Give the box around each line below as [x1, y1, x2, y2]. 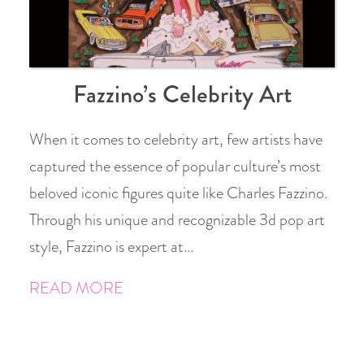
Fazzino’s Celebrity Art [72, 76, 292, 112]
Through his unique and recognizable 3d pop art [29, 208, 325, 232]
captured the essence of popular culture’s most [29, 154, 321, 178]
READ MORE [29, 276, 123, 300]
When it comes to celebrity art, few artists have [29, 128, 323, 151]
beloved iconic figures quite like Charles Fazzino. [29, 181, 327, 205]
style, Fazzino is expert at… [29, 235, 193, 258]
